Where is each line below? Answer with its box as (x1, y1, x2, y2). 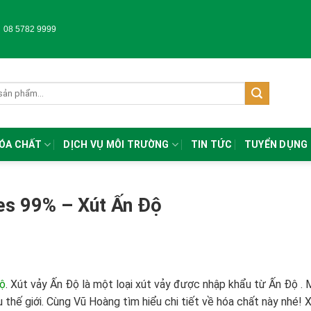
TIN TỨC (190, 139, 232, 151)
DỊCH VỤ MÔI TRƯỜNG (63, 139, 169, 151)
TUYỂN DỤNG (244, 139, 308, 151)
